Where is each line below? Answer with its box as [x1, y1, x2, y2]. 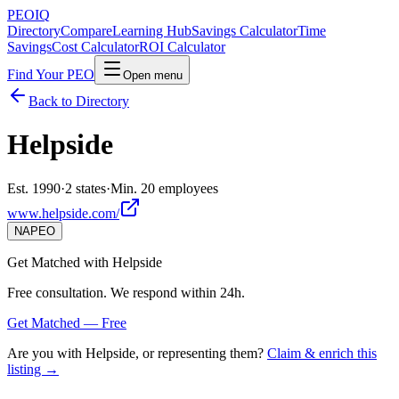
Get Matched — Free [7, 314, 126, 330]
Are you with [7, 345, 85, 361]
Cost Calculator [52, 39, 139, 54]
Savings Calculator [191, 23, 297, 38]
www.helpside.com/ [7, 205, 119, 221]
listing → [7, 361, 59, 377]
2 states [65, 180, 106, 196]
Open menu [123, 69, 183, 82]
